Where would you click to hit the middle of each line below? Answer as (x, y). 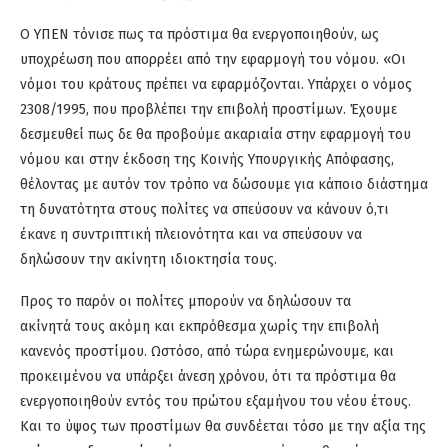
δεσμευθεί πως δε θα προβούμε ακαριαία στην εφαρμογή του (215, 135)
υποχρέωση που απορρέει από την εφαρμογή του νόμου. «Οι (213, 60)
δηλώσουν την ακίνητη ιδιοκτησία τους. (148, 260)
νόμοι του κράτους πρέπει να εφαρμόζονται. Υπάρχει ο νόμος (216, 85)
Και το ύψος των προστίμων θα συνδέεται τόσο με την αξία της (223, 427)
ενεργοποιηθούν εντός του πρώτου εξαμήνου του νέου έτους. (215, 402)
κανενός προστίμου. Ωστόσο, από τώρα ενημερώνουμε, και (207, 352)
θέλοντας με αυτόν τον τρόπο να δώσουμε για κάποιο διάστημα (224, 185)
